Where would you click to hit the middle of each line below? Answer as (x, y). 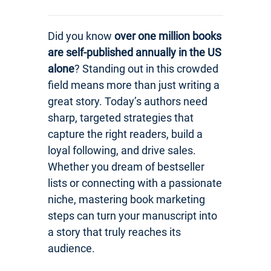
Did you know (81, 36)
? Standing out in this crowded (146, 68)
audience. (71, 248)
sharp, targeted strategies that (121, 117)
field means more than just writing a (134, 85)
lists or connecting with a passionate (135, 183)
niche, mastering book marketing (126, 199)
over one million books (168, 36)
